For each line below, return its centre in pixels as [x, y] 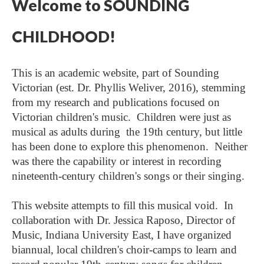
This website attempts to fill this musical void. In [123, 205]
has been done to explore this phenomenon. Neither [130, 146]
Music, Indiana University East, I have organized [122, 235]
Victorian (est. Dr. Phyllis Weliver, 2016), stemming [129, 88]
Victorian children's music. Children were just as [121, 117]
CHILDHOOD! [64, 37]
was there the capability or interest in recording [117, 161]
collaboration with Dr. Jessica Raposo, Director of [123, 220]
